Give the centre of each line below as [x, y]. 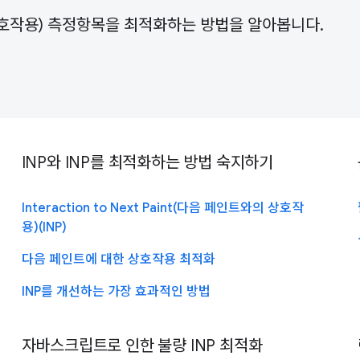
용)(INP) [44, 227]
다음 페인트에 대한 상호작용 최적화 [118, 259]
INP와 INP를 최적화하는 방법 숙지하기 [147, 162]
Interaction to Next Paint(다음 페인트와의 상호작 [162, 208]
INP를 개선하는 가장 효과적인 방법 [116, 291]
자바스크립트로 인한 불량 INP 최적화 [142, 346]
